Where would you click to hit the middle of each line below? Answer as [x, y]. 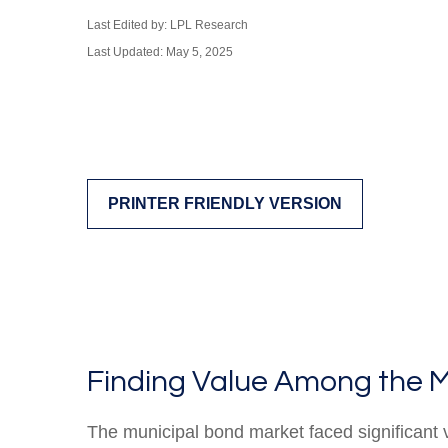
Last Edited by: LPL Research [167, 25]
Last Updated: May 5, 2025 [160, 52]
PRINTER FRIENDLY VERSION [225, 203]
